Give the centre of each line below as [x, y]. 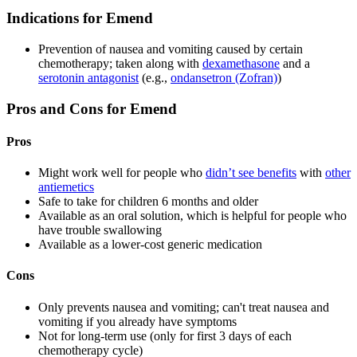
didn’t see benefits [251, 173]
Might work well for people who [122, 173]
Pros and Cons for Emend [92, 108]
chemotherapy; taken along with [120, 63]
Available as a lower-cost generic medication [150, 245]
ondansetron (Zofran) [224, 77]
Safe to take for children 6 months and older [148, 202]
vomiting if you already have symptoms [137, 321]
